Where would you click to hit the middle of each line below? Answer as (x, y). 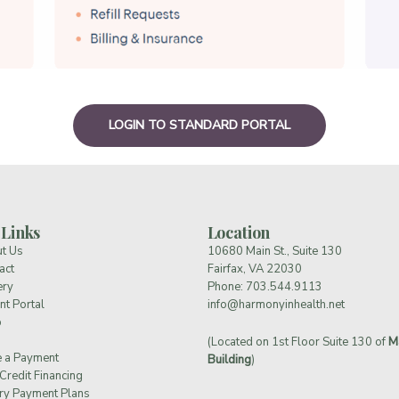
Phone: (226, 286)
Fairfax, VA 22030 (254, 269)
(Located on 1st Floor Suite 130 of (297, 342)
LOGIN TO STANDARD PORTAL (199, 125)
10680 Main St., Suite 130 (274, 251)
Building (229, 360)
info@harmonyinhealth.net (276, 304)
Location (239, 232)
